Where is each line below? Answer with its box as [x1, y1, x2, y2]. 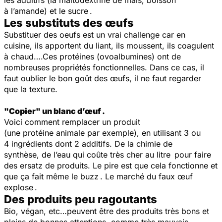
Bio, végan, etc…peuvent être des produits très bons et [4, 206, 209, 216]
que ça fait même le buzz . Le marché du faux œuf [4, 171, 193, 181]
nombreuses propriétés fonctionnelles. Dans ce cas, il [4, 62, 204, 72]
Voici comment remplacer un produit [4, 116, 140, 127]
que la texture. [4, 84, 61, 94]
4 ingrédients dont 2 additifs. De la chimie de [4, 138, 172, 149]
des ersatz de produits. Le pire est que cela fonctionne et [4, 160, 218, 170]
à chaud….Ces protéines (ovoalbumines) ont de [4, 51, 181, 61]
